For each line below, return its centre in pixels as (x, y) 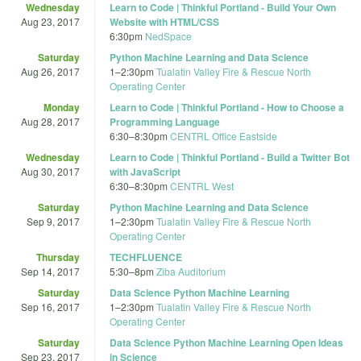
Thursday (58, 257)
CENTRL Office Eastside (224, 135)
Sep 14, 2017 (50, 271)
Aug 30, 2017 (50, 171)
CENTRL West (202, 185)
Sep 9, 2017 (53, 221)
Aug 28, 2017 (50, 121)
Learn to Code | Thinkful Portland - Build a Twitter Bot (230, 157)
